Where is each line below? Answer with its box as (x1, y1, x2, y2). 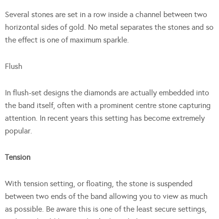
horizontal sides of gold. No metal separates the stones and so (5, 22, 214, 32)
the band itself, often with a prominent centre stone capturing (5, 100, 211, 110)
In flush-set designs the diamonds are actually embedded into (5, 88, 209, 97)
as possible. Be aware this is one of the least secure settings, (5, 204, 207, 214)
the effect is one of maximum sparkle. (5, 35, 129, 44)
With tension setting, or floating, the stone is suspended (5, 178, 193, 188)
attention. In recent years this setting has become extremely (5, 113, 205, 123)
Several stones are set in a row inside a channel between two (5, 9, 207, 19)
